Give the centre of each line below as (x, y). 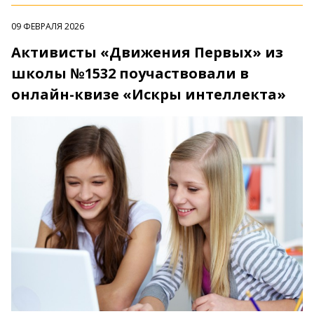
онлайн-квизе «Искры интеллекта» (149, 95)
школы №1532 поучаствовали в (130, 74)
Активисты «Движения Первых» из (147, 53)
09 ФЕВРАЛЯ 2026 (48, 27)
